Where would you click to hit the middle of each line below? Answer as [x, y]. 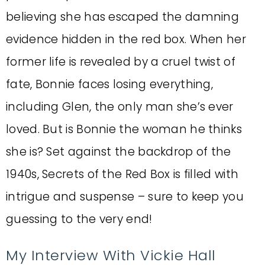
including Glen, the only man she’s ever [120, 107]
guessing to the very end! [79, 219]
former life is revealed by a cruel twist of [121, 62]
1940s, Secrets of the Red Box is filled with [122, 174]
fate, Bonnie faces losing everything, [110, 84]
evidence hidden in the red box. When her [126, 39]
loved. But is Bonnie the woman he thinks [124, 129]
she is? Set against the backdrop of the [119, 152]
